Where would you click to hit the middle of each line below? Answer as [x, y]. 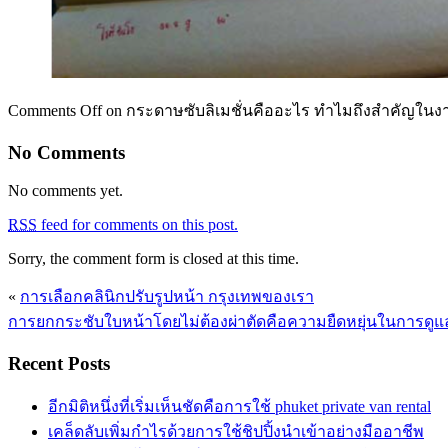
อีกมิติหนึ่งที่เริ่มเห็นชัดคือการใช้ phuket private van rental [239, 406]
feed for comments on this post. [137, 225]
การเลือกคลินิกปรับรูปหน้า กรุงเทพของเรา [167, 297]
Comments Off [55, 110]
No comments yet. [65, 191]
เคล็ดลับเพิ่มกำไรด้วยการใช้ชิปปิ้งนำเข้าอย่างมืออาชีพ [236, 431]
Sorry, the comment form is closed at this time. [153, 259]
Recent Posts [59, 364]
